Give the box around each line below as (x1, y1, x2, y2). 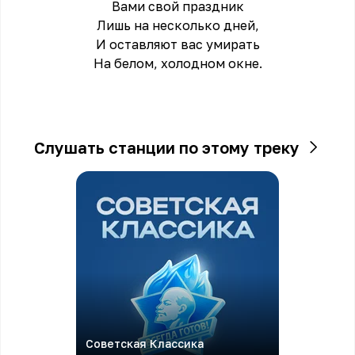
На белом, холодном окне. (93, 55, 262, 71)
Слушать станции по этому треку (33, 138, 300, 157)
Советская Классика (86, 337, 204, 350)
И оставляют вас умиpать (95, 36, 260, 52)
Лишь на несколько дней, (96, 17, 259, 33)
